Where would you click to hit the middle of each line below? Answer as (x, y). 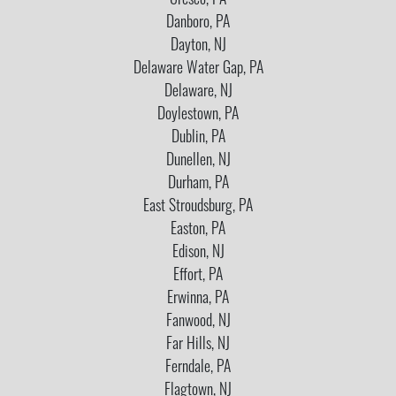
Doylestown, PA (198, 115)
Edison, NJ (198, 253)
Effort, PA (198, 276)
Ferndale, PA (198, 368)
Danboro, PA (198, 23)
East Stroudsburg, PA (198, 207)
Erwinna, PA (198, 299)
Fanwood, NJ (198, 322)
